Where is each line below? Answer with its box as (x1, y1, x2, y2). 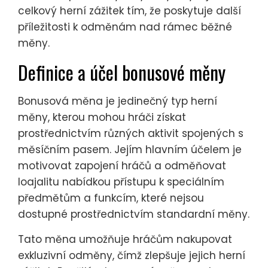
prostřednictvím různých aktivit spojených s (18, 126, 243, 141)
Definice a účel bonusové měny (18, 57, 226, 86)
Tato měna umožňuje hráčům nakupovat (18, 232, 232, 246)
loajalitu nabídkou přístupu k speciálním (18, 174, 224, 189)
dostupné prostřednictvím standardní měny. (18, 206, 249, 221)
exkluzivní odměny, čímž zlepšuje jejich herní (18, 248, 245, 263)
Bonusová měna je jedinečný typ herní (18, 93, 217, 108)
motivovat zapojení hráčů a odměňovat (18, 158, 226, 173)
